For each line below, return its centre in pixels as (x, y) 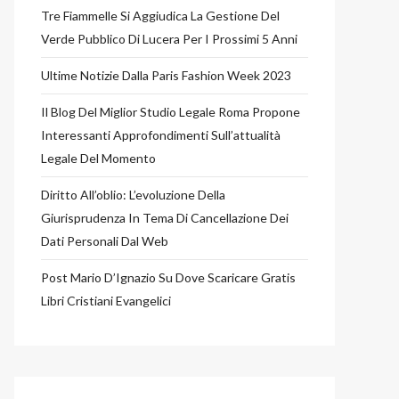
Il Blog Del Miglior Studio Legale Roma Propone (171, 112)
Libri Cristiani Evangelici (106, 301)
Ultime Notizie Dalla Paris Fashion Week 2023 (166, 75)
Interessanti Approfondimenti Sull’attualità (161, 135)
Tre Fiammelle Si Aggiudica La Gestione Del (160, 16)
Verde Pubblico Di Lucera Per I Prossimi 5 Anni (169, 39)
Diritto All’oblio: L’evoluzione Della (133, 195)
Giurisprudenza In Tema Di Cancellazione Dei (165, 218)
